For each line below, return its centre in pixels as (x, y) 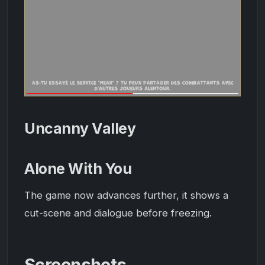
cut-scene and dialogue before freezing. (118, 213)
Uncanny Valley (80, 128)
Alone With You (78, 168)
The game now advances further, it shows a (126, 195)
